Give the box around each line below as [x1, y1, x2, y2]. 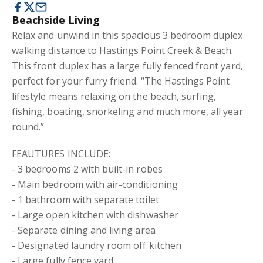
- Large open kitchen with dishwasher [12, 208, 178, 221]
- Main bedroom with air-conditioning [12, 178, 178, 191]
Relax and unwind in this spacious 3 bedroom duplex [12, 29, 243, 42]
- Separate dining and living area [12, 224, 156, 237]
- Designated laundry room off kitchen [12, 239, 181, 252]
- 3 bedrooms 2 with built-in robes [12, 163, 163, 176]
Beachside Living [12, 13, 100, 27]
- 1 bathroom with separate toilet [12, 193, 159, 206]
